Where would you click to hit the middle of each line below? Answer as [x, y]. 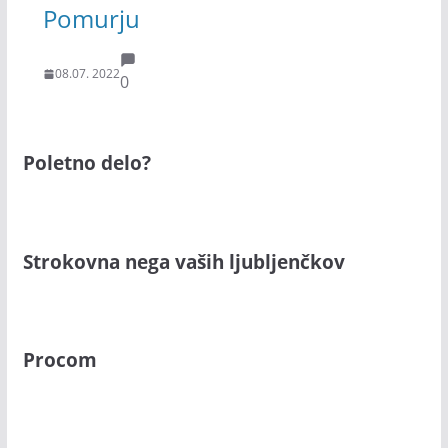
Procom [59, 360]
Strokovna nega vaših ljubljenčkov [183, 261]
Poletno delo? [86, 163]
